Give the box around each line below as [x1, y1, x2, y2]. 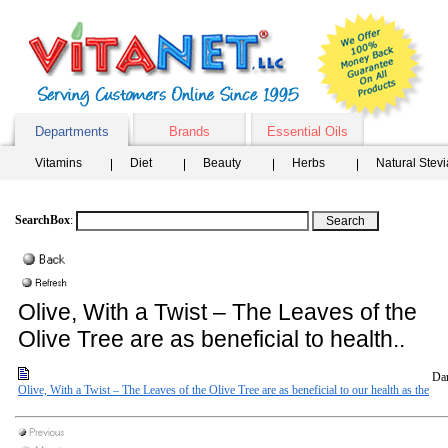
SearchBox [15, 213, 70, 227]
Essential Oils [267, 124, 348, 139]
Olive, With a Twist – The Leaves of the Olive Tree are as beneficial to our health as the [18, 383, 429, 397]
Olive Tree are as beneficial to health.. [18, 326, 405, 352]
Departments [34, 124, 109, 139]
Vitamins [35, 156, 82, 170]
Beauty [203, 156, 241, 170]
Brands [169, 124, 210, 139]
